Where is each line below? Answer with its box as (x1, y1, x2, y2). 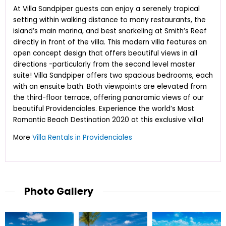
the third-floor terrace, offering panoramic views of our (13, 92, 204, 102)
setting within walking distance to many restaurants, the (13, 15, 206, 25)
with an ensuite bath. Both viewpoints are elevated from (13, 81, 207, 91)
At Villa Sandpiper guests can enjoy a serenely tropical (13, 4, 200, 14)
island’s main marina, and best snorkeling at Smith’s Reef (13, 26, 207, 36)
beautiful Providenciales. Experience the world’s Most (13, 103, 194, 114)
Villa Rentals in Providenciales (32, 133, 132, 143)
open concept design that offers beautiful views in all (13, 48, 197, 58)
